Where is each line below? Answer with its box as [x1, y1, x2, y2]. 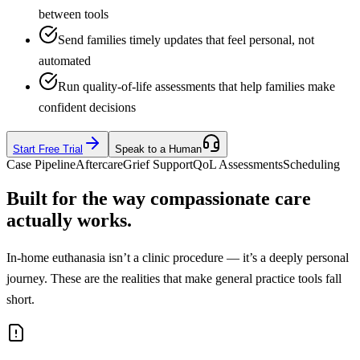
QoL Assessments [193, 157, 283, 171]
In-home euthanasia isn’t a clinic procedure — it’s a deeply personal [6, 250, 349, 264]
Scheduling [283, 157, 340, 171]
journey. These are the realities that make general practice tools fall [6, 271, 342, 285]
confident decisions [39, 100, 136, 114]
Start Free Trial [13, 142, 83, 155]
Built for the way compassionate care [6, 187, 311, 209]
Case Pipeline [6, 157, 76, 171]
